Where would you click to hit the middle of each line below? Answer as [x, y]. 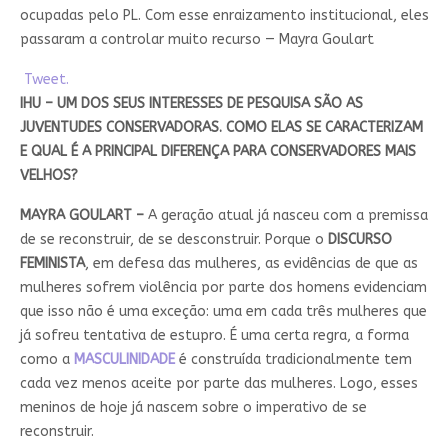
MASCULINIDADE [124, 360]
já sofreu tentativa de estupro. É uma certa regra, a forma [214, 336]
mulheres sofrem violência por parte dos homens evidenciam [223, 288]
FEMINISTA [52, 264]
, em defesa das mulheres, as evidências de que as [251, 264]
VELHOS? [48, 176]
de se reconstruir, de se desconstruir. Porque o [173, 240]
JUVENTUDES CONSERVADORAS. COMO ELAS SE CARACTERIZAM [221, 128]
